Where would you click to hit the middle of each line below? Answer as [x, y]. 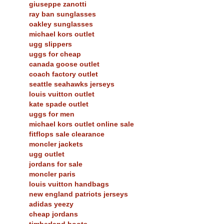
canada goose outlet [64, 64]
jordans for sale [56, 164]
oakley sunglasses [61, 24]
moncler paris [52, 174]
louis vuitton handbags [69, 184]
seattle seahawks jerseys [72, 84]
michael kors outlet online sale [81, 124]
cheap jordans [53, 214]
